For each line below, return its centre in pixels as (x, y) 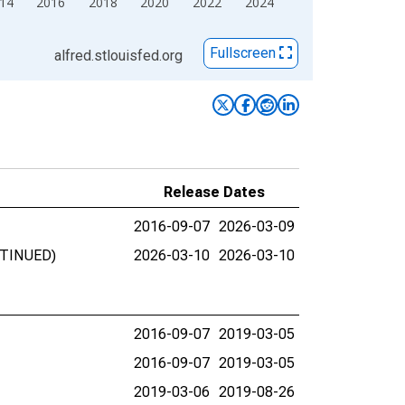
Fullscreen (245, 53)
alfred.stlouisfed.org (118, 56)
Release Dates (214, 192)
